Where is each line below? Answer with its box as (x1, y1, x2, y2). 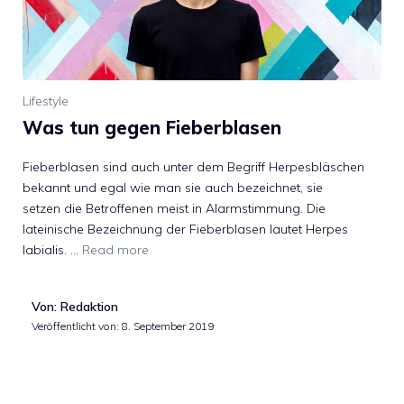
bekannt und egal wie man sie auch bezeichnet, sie (23, 179, 323, 197)
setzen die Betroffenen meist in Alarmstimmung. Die (23, 200, 326, 217)
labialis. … (23, 242, 82, 259)
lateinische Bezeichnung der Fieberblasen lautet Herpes (23, 221, 348, 238)
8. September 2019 (122, 319, 214, 334)
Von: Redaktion (32, 298, 118, 316)
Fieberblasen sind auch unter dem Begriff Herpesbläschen (23, 159, 364, 176)
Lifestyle (23, 93, 69, 110)
